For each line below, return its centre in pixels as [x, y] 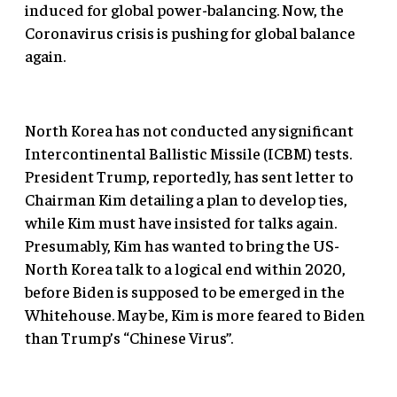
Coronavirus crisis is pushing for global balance [190, 32]
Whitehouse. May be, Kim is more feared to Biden [195, 314]
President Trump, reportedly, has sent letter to [189, 175]
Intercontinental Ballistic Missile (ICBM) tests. [188, 152]
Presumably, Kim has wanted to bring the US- [182, 245]
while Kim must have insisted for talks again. [181, 222]
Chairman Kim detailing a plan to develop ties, [186, 198]
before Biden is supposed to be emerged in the [185, 291]
